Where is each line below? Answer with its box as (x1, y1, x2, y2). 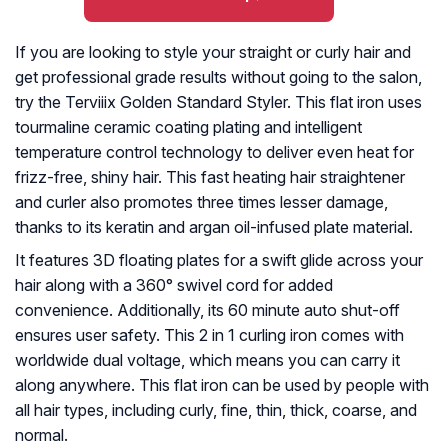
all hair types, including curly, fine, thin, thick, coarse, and (15, 400, 417, 421)
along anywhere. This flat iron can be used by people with (15, 375, 429, 396)
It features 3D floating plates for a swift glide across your (15, 250, 423, 271)
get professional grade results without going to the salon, (15, 67, 422, 88)
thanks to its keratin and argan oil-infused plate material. (15, 217, 413, 238)
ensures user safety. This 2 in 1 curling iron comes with (15, 325, 404, 346)
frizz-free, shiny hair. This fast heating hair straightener (15, 167, 405, 188)
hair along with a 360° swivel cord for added (15, 275, 333, 296)
